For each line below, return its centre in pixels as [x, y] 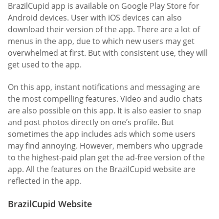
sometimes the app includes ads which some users [102, 134]
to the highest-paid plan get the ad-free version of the [106, 157]
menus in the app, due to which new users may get [101, 41]
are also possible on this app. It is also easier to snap [105, 110]
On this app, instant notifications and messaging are [104, 87]
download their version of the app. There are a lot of [104, 30]
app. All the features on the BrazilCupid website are [102, 169]
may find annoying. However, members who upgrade [105, 145]
